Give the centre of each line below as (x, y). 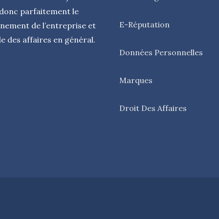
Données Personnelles (161, 52)
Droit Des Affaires (153, 108)
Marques (136, 80)
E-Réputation (144, 24)
